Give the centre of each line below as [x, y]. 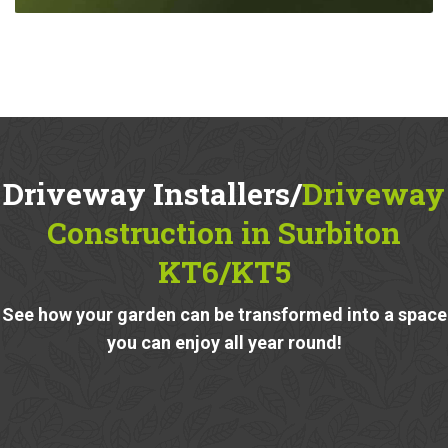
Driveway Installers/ [152, 193]
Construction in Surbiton [224, 232]
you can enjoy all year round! [224, 342]
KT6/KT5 [224, 271]
